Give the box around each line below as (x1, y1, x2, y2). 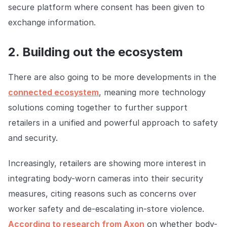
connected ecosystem (8, 87, 99, 98)
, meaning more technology (99, 87, 206, 98)
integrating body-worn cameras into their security (8, 173, 203, 184)
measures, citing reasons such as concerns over (8, 188, 197, 199)
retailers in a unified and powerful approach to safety (8, 118, 218, 128)
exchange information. (8, 17, 98, 28)
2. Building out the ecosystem (8, 45, 183, 60)
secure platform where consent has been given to (8, 2, 205, 13)
